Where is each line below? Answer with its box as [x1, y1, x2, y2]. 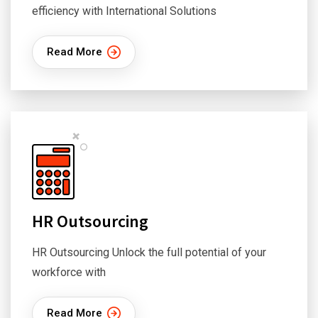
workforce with [32, 265, 106, 279]
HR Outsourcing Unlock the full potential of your [32, 246, 266, 259]
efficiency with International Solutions [32, 4, 216, 18]
